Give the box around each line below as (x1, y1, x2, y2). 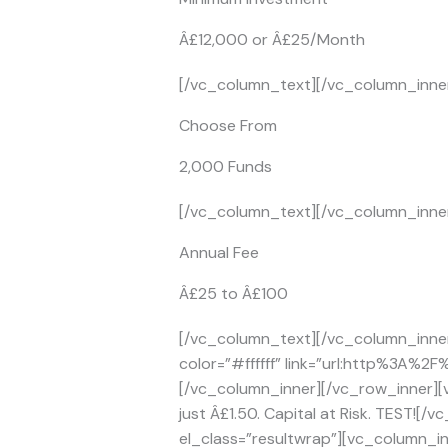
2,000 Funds (178, 156, 272, 178)
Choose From (178, 115, 277, 137)
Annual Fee (178, 242, 259, 264)
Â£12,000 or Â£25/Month (178, 29, 365, 51)
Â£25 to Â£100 (178, 283, 288, 305)
